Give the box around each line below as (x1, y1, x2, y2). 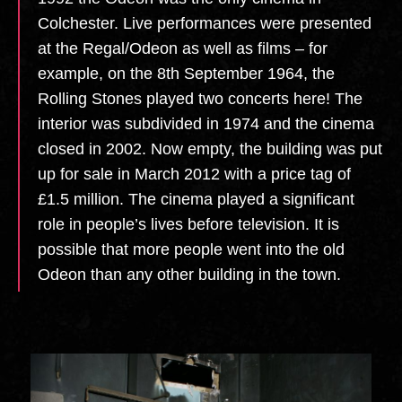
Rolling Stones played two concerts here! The (38, 90, 363, 109)
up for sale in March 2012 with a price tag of (38, 165, 351, 184)
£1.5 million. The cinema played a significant (38, 190, 354, 209)
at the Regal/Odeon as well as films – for (38, 39, 328, 58)
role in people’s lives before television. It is (38, 215, 339, 234)
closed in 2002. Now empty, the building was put (38, 140, 382, 159)
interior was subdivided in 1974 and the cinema (38, 115, 374, 134)
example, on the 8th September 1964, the (38, 65, 335, 83)
